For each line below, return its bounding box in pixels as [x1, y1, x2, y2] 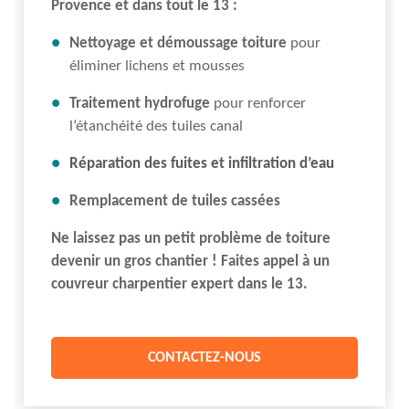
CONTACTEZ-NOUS [148, 351, 261, 365]
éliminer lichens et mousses [69, 58, 245, 74]
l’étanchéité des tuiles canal [69, 119, 243, 134]
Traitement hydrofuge [69, 96, 214, 111]
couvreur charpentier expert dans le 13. [51, 277, 308, 292]
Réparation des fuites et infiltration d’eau [69, 156, 334, 172]
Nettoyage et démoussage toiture [69, 36, 287, 51]
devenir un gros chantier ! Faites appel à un [51, 254, 330, 269]
